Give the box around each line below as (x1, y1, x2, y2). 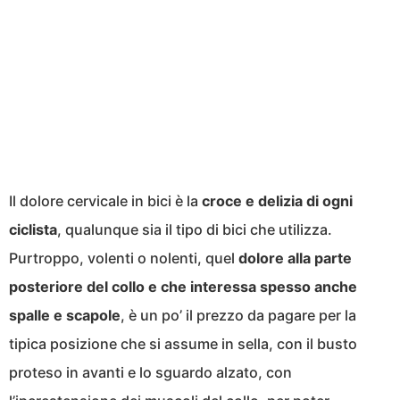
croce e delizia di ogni (202, 192, 353, 211)
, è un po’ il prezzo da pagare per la (121, 306, 356, 325)
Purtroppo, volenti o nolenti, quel (9, 249, 238, 268)
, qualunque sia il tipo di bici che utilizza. (57, 221, 332, 239)
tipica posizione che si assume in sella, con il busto (9, 335, 357, 354)
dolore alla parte (238, 249, 352, 268)
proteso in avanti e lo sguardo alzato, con (9, 363, 292, 382)
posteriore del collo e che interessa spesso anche (9, 278, 357, 296)
